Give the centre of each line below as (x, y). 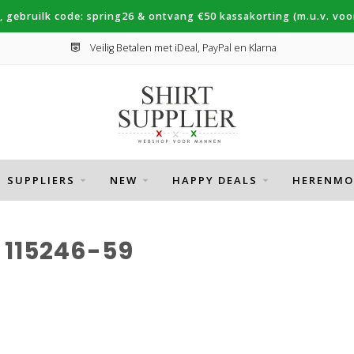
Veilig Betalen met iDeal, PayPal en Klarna (182, 48)
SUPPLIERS (41, 180)
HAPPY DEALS (215, 180)
